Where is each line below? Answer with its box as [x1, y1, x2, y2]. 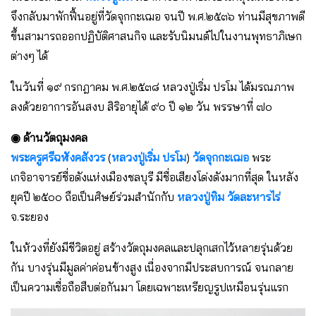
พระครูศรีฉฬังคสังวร [11, 150, 105, 165]
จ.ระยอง [11, 209, 49, 224]
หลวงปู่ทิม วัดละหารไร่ [177, 190, 280, 205]
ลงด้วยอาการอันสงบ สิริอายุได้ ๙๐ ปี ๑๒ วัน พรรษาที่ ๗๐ [11, 99, 272, 114]
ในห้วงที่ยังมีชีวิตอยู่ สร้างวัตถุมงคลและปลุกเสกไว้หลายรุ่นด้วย [11, 241, 293, 255]
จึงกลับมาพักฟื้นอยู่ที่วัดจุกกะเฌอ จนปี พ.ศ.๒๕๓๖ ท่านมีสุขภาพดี [11, 9, 305, 24]
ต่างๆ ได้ [11, 49, 48, 63]
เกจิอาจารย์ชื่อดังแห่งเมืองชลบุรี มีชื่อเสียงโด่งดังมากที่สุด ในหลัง [11, 170, 298, 185]
